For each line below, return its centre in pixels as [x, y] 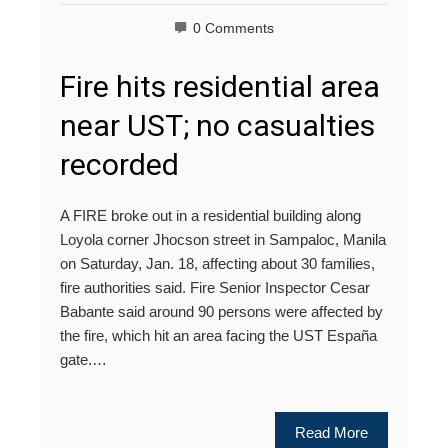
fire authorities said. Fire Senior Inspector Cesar [215, 288]
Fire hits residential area [220, 87]
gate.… [83, 360]
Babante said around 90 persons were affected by [221, 312]
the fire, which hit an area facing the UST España [218, 336]
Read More [331, 433]
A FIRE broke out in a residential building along [210, 216]
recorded [119, 165]
